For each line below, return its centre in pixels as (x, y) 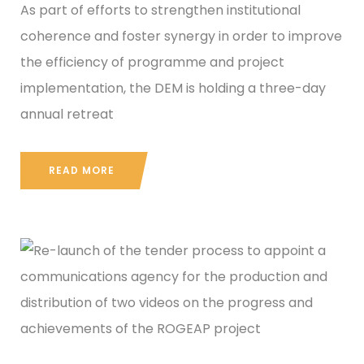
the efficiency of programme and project (152, 62)
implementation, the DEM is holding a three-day (173, 88)
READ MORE (82, 170)
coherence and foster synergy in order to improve (181, 36)
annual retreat (67, 114)
